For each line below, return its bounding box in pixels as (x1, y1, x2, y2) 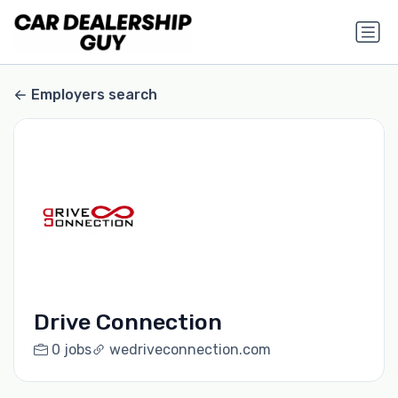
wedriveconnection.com (108, 341, 271, 359)
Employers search (31, 86, 157, 104)
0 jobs (51, 341, 92, 359)
